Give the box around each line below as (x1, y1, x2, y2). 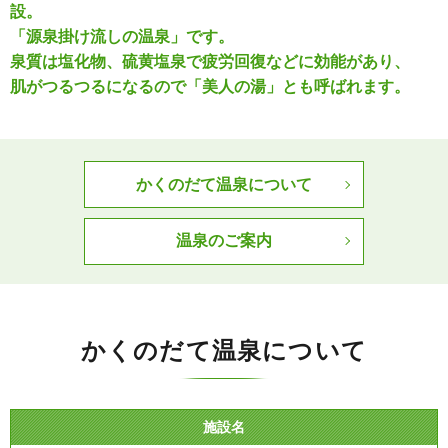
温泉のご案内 (176, 232, 272, 250)
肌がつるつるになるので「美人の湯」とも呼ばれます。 (10, 77, 410, 95)
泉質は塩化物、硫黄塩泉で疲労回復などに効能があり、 (10, 52, 410, 70)
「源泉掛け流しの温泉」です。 (10, 27, 234, 45)
